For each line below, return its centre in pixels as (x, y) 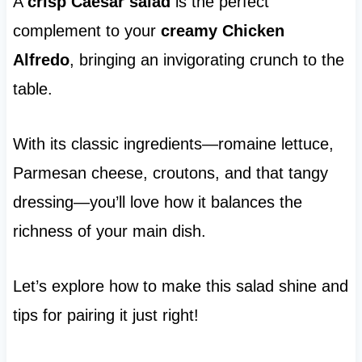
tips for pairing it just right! (105, 316)
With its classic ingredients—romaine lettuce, (173, 144)
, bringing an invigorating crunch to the (206, 60)
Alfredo (41, 60)
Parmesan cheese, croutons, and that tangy (170, 173)
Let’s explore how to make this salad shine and (180, 286)
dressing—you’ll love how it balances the (157, 202)
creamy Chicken (222, 31)
